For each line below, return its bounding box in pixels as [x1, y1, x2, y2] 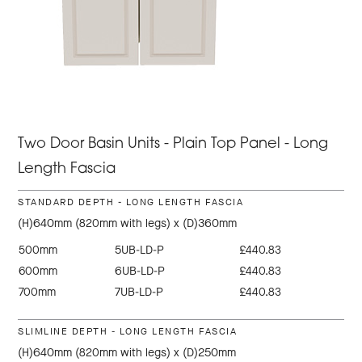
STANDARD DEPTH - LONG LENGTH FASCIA [18, 196, 244, 209]
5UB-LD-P [115, 242, 165, 259]
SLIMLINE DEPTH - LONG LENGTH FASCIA [18, 325, 238, 339]
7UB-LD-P [115, 284, 164, 301]
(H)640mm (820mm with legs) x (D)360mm [18, 216, 238, 232]
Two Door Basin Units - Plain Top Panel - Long [18, 137, 329, 153]
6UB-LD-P [115, 263, 166, 280]
